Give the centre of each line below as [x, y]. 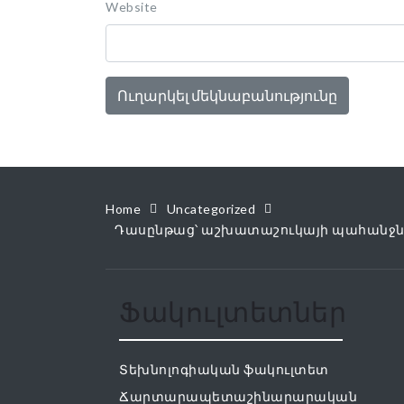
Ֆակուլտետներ [233, 311]
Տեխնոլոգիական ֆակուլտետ [224, 369]
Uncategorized [211, 209]
